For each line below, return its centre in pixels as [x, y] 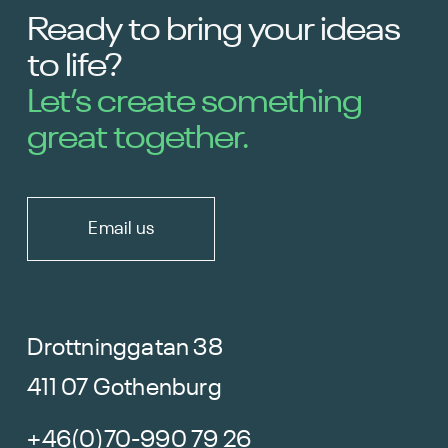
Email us [121, 228]
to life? [75, 66]
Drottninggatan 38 [125, 347]
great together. [138, 138]
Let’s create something [195, 102]
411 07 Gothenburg [124, 387]
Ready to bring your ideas [214, 30]
